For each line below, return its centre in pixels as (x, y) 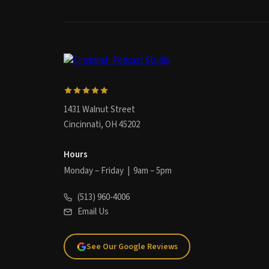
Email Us (92, 212)
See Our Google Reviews (132, 246)
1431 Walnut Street (99, 110)
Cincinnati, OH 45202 (102, 125)
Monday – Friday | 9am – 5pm (118, 171)
